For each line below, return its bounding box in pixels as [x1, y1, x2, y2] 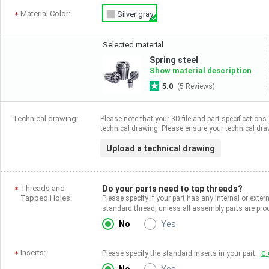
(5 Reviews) [177, 82, 215, 91]
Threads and [20, 184, 65, 193]
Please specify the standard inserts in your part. [102, 249, 259, 258]
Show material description [150, 66, 252, 75]
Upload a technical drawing [106, 144, 215, 153]
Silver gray [115, 10, 153, 19]
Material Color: [20, 9, 70, 18]
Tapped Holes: [20, 193, 72, 202]
